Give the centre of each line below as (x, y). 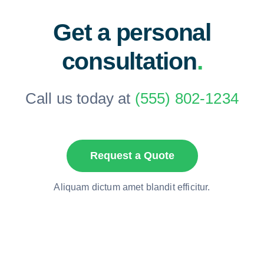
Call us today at (80, 99)
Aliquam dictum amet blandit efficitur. (132, 187)
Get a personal (132, 33)
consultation (129, 62)
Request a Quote (132, 156)
